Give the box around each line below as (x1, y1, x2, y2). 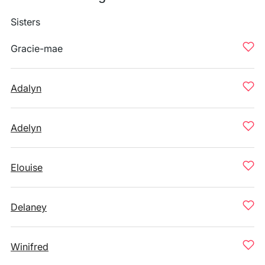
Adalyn (11, 82, 41, 94)
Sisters (11, 16, 40, 28)
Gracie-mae (11, 43, 63, 54)
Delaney (11, 201, 47, 213)
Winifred (11, 241, 49, 253)
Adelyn (11, 122, 41, 134)
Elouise (11, 161, 43, 173)
